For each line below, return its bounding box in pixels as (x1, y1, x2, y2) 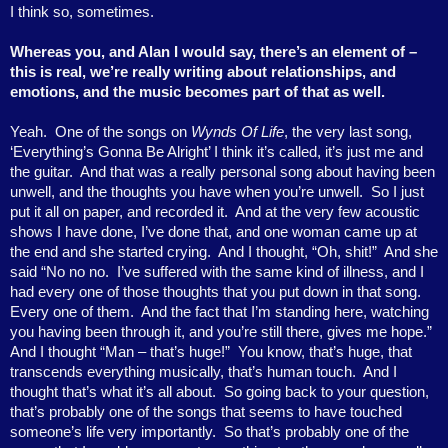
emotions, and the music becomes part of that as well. (10, 83, 385, 100)
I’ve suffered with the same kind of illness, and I (117, 263, 424, 280)
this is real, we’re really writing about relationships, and (10, 63, 396, 80)
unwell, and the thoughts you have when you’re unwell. (10, 183, 363, 200)
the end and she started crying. (10, 243, 211, 260)
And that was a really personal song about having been (80, 163, 435, 180)
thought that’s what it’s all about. (10, 383, 216, 400)
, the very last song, (284, 123, 412, 140)
